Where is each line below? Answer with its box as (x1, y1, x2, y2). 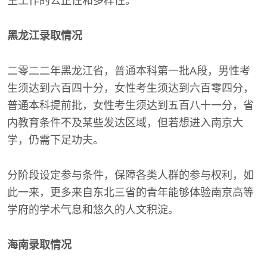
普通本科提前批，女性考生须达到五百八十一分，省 (7, 100, 254, 112)
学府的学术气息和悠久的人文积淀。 (7, 204, 179, 216)
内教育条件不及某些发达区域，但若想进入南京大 (7, 117, 243, 129)
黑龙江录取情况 (7, 30, 82, 42)
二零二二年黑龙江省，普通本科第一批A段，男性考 (7, 65, 250, 77)
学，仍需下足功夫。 (7, 134, 104, 147)
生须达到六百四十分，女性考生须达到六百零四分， (7, 82, 254, 95)
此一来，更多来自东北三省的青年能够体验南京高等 (7, 187, 254, 199)
